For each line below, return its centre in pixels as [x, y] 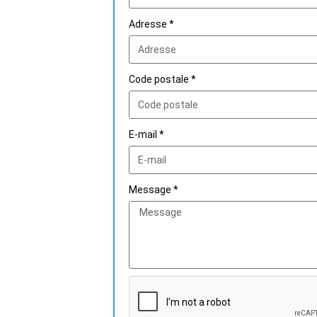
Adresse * [151, 24]
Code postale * [162, 79]
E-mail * [146, 134]
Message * [154, 190]
